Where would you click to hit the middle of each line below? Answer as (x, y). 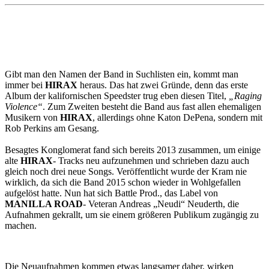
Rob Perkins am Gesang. (52, 128)
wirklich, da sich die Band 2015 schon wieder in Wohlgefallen (123, 182)
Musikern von (32, 117)
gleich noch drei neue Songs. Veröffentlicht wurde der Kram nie (126, 171)
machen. (21, 225)
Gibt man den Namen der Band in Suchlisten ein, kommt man (122, 74)
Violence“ (24, 106)
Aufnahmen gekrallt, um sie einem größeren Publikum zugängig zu (132, 214)
